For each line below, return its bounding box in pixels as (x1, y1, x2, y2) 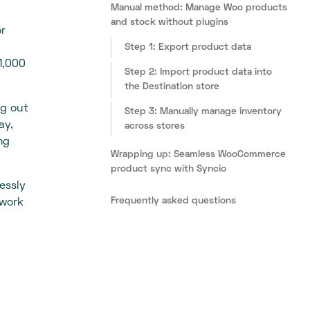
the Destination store (125, 82, 220, 92)
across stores (125, 122, 185, 131)
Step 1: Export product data (125, 43, 252, 53)
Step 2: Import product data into (125, 68, 273, 77)
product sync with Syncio (111, 165, 227, 174)
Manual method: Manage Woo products (111, 3, 288, 13)
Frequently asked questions (111, 197, 237, 206)
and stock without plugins (111, 18, 229, 28)
